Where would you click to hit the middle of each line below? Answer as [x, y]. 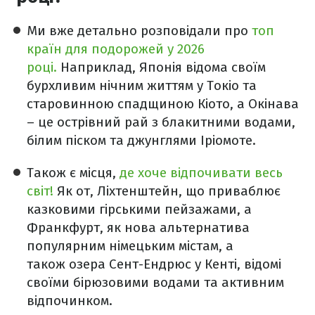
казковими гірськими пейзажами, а [139, 210]
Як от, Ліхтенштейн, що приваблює [169, 191]
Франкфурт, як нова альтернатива [138, 228]
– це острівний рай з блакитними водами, [161, 122]
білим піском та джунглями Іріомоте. [141, 141]
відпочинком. [70, 301]
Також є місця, [73, 173]
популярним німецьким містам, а [130, 246]
